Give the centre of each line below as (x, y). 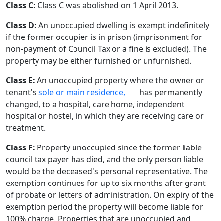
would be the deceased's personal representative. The (107, 171)
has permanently (170, 92)
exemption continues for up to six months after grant (106, 183)
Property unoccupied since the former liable (118, 147)
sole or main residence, (83, 92)
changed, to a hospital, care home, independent (95, 104)
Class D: (21, 25)
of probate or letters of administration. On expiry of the (110, 195)
